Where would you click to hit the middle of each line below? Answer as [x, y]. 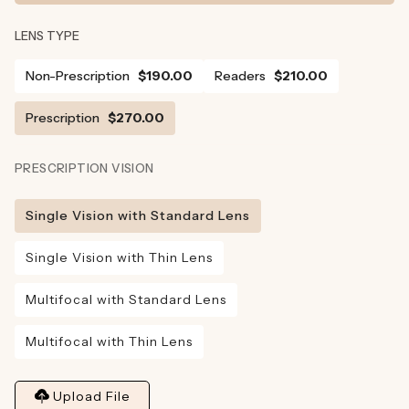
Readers [240, 75]
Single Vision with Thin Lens [119, 257]
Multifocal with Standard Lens [126, 299]
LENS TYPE [47, 35]
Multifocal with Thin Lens [109, 341]
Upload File [92, 396]
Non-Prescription [78, 75]
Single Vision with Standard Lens [138, 215]
